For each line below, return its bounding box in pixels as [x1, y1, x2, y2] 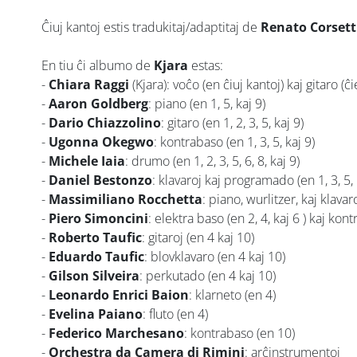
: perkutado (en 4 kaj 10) [139, 266, 276, 284]
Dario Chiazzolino [49, 113, 161, 131]
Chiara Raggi [49, 75, 129, 93]
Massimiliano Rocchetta [49, 190, 202, 208]
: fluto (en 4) [143, 304, 208, 323]
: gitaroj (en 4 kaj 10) [142, 228, 254, 246]
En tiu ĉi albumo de [41, 56, 154, 74]
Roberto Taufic [49, 228, 142, 246]
